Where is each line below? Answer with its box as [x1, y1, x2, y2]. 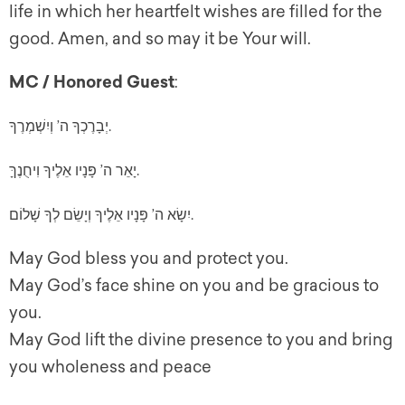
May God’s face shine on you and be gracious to [9, 276, 379, 297]
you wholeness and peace [9, 357, 212, 378]
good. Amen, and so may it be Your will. [9, 29, 311, 50]
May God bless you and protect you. [9, 249, 288, 269]
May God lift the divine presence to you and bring [9, 330, 393, 351]
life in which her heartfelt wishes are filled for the [9, 2, 382, 23]
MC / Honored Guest [9, 72, 174, 93]
